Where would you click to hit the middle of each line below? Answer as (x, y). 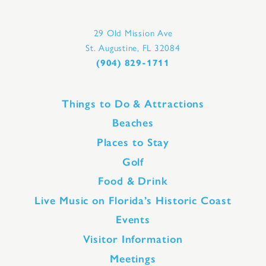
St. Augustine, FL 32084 (133, 47)
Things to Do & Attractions (133, 104)
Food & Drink (133, 181)
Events (133, 220)
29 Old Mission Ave (133, 32)
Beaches (133, 123)
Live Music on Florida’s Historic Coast (133, 200)
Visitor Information (133, 239)
